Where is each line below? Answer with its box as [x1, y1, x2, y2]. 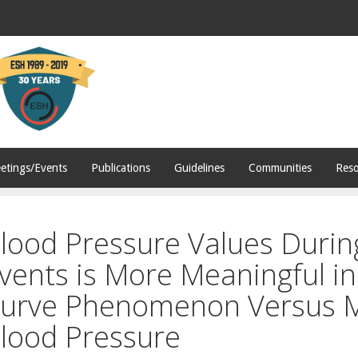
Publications [91, 161, 150, 174]
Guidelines [174, 161, 225, 174]
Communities [249, 161, 312, 174]
